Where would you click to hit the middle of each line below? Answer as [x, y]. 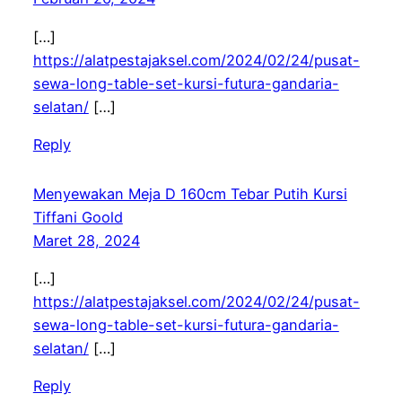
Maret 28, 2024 [86, 240]
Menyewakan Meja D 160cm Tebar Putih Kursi [190, 193]
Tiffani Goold [78, 217]
